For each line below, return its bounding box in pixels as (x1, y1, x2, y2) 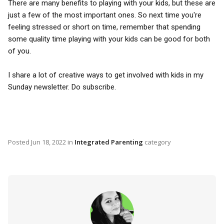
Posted (8, 137, 31, 146)
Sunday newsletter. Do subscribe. (8, 82, 116, 91)
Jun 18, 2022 (31, 137, 66, 146)
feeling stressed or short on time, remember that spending (8, 22, 200, 31)
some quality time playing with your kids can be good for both (8, 34, 210, 43)
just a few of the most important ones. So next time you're (8, 10, 201, 19)
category (143, 137, 171, 146)
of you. (8, 46, 31, 55)
